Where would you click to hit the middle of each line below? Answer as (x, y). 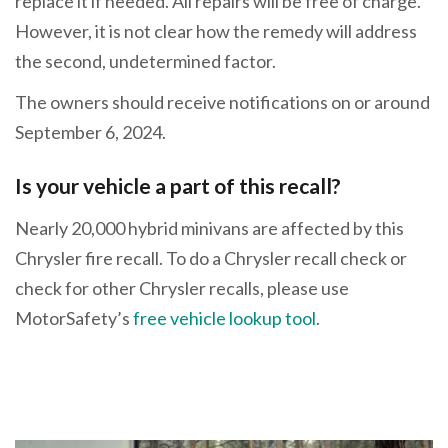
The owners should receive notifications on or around (222, 102)
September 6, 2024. (92, 132)
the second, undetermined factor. (145, 60)
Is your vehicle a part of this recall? (178, 186)
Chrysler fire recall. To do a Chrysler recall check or (211, 257)
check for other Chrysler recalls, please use (182, 287)
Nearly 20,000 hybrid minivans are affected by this (209, 227)
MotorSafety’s (74, 317)
